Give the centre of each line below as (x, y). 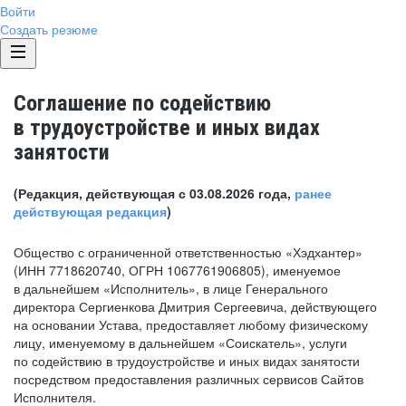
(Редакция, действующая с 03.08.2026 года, (154, 193)
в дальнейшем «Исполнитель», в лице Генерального (171, 288)
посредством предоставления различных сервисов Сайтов (188, 379)
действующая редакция (90, 211)
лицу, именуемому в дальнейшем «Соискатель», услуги (180, 343)
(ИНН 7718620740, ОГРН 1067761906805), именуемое (177, 270)
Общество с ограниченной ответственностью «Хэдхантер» (188, 252)
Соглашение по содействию (142, 103)
